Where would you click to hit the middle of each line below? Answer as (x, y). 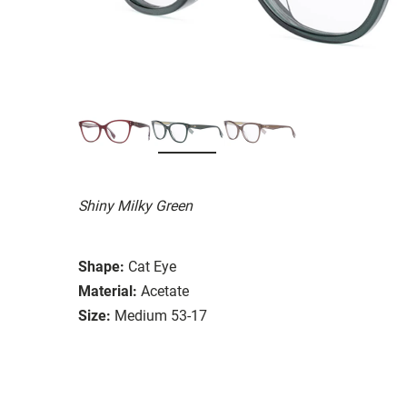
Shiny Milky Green (135, 205)
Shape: (101, 266)
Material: (108, 291)
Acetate (165, 291)
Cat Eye (152, 266)
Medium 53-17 (161, 315)
